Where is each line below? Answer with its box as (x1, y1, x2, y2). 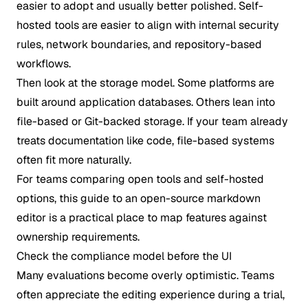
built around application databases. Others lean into (16, 95, 275, 109)
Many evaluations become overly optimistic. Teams (16, 268, 274, 283)
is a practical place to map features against (46, 210, 267, 225)
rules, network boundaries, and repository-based (16, 37, 262, 52)
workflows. (16, 56, 71, 71)
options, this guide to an (16, 191, 140, 206)
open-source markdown (140, 191, 261, 206)
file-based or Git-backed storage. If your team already (16, 114, 288, 129)
